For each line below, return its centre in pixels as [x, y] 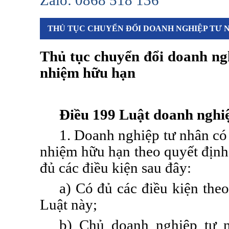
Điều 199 [89, 115]
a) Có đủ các [100, 188]
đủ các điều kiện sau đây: [116, 168]
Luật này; [68, 205]
